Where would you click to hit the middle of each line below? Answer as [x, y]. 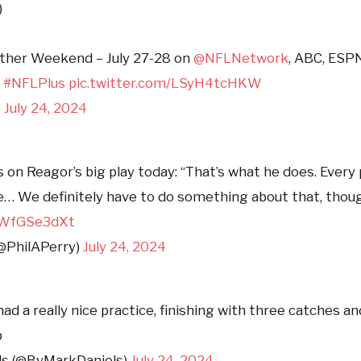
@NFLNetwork [241, 58]
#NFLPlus [35, 83]
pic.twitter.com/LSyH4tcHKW [166, 83]
